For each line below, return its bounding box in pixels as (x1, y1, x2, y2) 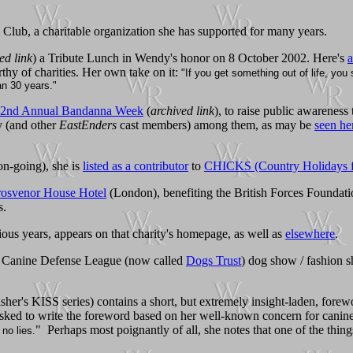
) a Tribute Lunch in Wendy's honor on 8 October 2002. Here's (32, 50, 347, 65)
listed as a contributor (83, 158, 188, 173)
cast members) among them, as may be (117, 117, 314, 132)
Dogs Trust (186, 253, 241, 267)
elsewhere (285, 226, 335, 240)
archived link (150, 103, 214, 117)
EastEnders (59, 117, 117, 132)
